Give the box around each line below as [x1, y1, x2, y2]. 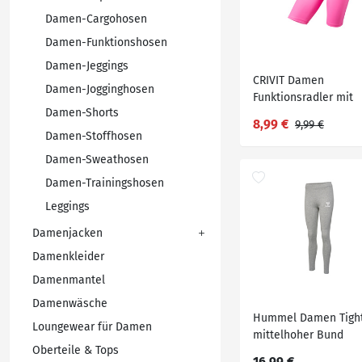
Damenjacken [32, 226, 103, 240]
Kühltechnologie [253, 124, 336, 138]
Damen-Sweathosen [45, 153, 149, 166]
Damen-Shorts [45, 106, 119, 120]
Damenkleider [32, 250, 104, 263]
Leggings [45, 200, 90, 213]
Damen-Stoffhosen [45, 129, 142, 143]
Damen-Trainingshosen [45, 176, 164, 190]
